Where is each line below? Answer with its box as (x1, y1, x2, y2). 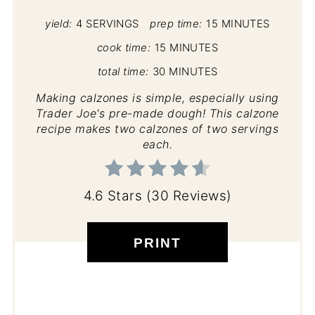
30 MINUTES (152, 65, 218, 79)
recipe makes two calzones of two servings (36, 122, 279, 136)
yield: (45, 18, 72, 31)
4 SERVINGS (76, 18, 139, 31)
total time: (97, 65, 149, 79)
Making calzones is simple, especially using (36, 91, 279, 105)
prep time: (150, 18, 202, 31)
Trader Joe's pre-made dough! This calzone (36, 106, 279, 121)
